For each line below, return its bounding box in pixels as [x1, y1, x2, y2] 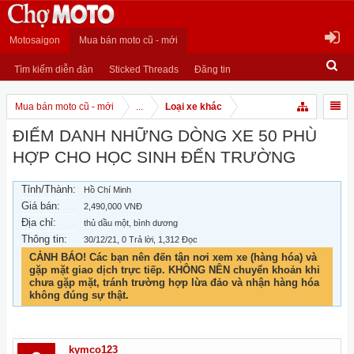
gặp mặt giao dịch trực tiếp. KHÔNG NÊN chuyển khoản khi [29, 264, 320, 276]
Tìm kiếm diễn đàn [14, 64, 93, 75]
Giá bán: [21, 200, 60, 212]
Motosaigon [9, 35, 60, 46]
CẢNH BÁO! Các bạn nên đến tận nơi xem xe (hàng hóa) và [29, 251, 317, 263]
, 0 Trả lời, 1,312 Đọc [117, 235, 198, 244]
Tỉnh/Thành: [21, 183, 76, 195]
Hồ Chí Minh [84, 185, 131, 194]
